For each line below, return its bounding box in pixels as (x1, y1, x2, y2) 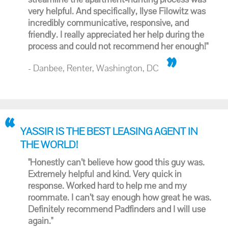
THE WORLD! (20, 138, 78, 151)
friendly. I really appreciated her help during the (28, 28, 204, 40)
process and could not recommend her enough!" (28, 40, 208, 52)
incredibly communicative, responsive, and (28, 17, 189, 28)
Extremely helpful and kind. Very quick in (28, 168, 182, 180)
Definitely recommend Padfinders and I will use (28, 203, 206, 215)
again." (28, 215, 53, 226)
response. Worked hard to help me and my (28, 180, 187, 191)
